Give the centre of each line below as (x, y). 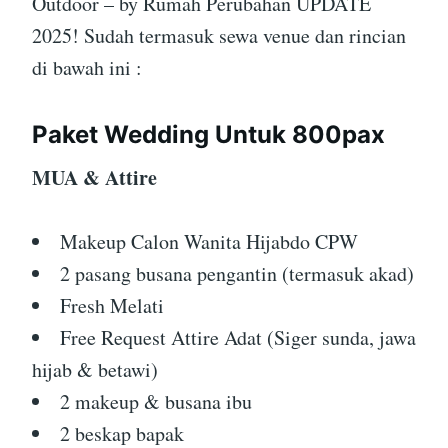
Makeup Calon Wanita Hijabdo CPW (209, 241)
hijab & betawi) (95, 369)
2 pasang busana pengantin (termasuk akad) (237, 273)
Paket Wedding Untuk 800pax (208, 134)
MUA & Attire (94, 177)
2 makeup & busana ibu (156, 401)
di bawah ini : (87, 67)
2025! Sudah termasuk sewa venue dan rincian (219, 35)
